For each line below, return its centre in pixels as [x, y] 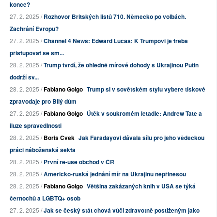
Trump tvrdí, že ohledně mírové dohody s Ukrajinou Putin [121, 65]
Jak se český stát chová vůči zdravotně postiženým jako [122, 210]
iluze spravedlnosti [36, 126]
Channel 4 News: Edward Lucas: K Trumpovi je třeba [116, 41]
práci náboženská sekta [43, 150]
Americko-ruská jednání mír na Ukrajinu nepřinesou [115, 174]
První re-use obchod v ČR [79, 162]
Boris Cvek [59, 138]
